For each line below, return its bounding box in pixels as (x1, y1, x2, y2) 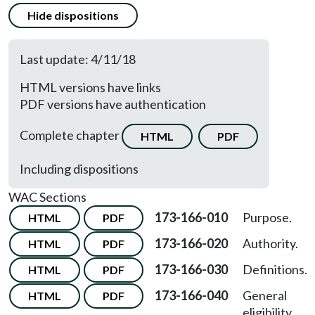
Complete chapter (20, 127, 122, 143)
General (243, 288, 287, 303)
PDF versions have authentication (20, 96, 206, 112)
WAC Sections (8, 189, 86, 205)
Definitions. (243, 262, 307, 277)
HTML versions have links (20, 79, 161, 95)
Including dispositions (20, 161, 139, 176)
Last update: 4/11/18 (20, 51, 136, 67)
